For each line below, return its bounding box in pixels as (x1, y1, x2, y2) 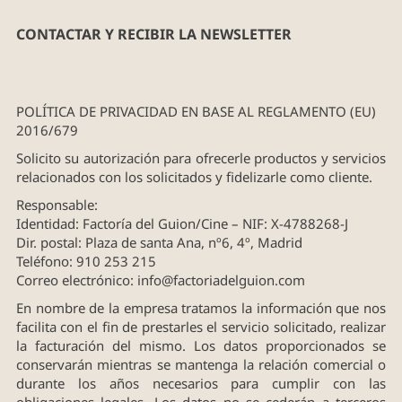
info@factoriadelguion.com (136, 270, 305, 289)
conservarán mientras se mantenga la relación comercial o (15, 354, 387, 373)
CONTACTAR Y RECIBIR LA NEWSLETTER (15, 23, 292, 44)
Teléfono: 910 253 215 (15, 251, 156, 270)
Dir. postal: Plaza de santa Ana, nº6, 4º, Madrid (15, 232, 302, 251)
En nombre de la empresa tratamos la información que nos (15, 298, 387, 317)
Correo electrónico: (15, 270, 137, 289)
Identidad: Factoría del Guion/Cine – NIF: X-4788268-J (15, 214, 348, 232)
